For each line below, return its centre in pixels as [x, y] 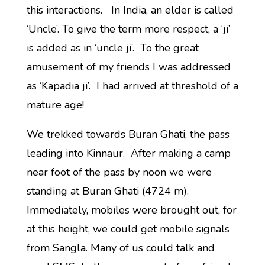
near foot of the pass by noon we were [119, 172]
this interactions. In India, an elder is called [130, 10]
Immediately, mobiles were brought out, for [131, 210]
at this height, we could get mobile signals [128, 229]
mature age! [55, 105]
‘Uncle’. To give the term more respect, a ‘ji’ [128, 29]
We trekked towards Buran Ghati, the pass [128, 134]
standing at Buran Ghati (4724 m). [109, 191]
